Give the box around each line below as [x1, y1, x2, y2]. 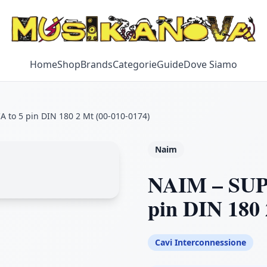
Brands [80, 58, 113, 71]
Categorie [113, 58, 157, 71]
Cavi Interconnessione [155, 237, 246, 248]
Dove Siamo [184, 58, 237, 71]
